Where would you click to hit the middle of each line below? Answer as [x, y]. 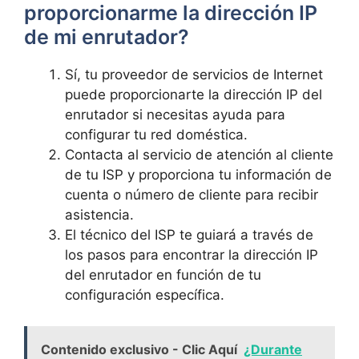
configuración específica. [145, 295]
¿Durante [273, 349]
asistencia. [99, 215]
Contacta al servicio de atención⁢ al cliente [199, 155]
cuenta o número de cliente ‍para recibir [192, 195]
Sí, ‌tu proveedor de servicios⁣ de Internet [194, 75]
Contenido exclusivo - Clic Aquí [139, 349]
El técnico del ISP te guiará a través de [189, 235]
